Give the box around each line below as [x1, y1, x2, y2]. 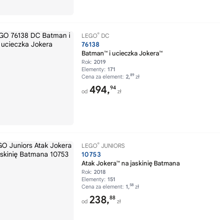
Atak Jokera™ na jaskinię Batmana [82, 159, 180, 167]
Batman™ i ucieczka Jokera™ [82, 49, 163, 57]
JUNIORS [100, 142, 125, 149]
